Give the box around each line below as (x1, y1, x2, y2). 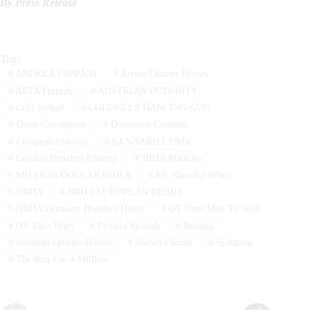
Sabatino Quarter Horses (12, 237, 111, 248)
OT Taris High (12, 220, 73, 231)
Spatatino (213, 237, 253, 248)
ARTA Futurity (12, 85, 74, 96)
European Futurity (12, 136, 88, 147)
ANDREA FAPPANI (12, 69, 97, 80)
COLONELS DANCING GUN (85, 102, 210, 113)
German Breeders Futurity (12, 153, 118, 164)
